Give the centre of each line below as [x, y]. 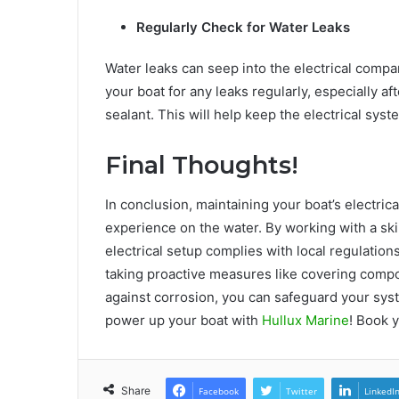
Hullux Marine [305, 321]
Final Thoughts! [202, 165]
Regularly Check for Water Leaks [243, 27]
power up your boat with [183, 321]
